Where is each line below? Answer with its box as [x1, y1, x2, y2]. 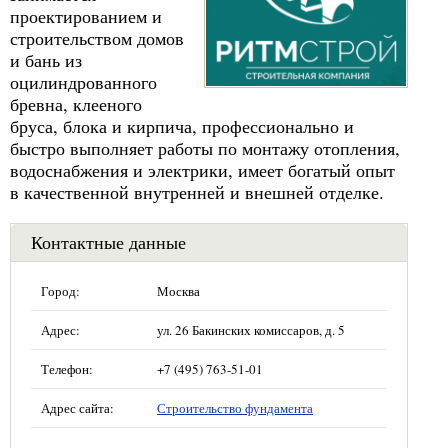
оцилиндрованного [10, 70, 157, 94]
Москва [157, 282, 200, 300]
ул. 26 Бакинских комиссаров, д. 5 [157, 321, 345, 339]
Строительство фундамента [157, 399, 313, 417]
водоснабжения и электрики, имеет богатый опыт [10, 158, 395, 182]
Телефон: [41, 360, 93, 378]
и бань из [10, 48, 82, 72]
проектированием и [10, 4, 162, 28]
